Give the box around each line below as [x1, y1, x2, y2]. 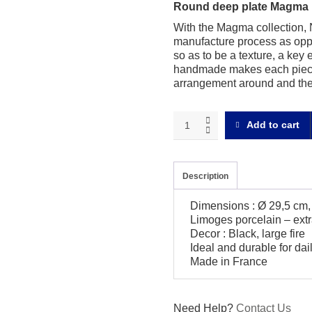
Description [182, 171, 229, 181]
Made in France [190, 255, 268, 267]
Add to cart [247, 119, 300, 131]
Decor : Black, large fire [190, 227, 306, 240]
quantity [173, 181, 208, 193]
